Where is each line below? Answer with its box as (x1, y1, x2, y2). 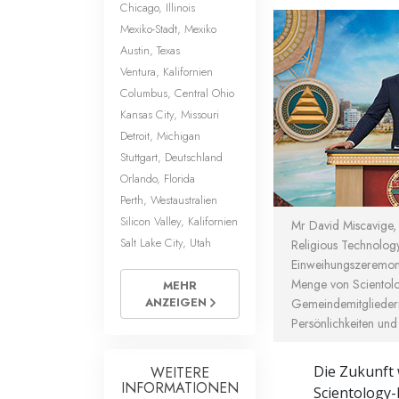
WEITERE (151, 362, 209, 383)
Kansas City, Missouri (120, 105, 219, 123)
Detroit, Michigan (120, 126, 200, 144)
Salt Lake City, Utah (120, 233, 211, 251)
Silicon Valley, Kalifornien (120, 212, 238, 230)
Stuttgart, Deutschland (120, 148, 223, 166)
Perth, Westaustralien (120, 191, 217, 208)
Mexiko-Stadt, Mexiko (120, 20, 216, 37)
